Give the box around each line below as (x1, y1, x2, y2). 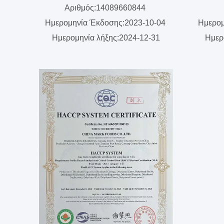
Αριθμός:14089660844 (64, 3, 147, 12)
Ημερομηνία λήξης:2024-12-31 (52, 33, 160, 42)
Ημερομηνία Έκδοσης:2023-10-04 (44, 18, 167, 27)
